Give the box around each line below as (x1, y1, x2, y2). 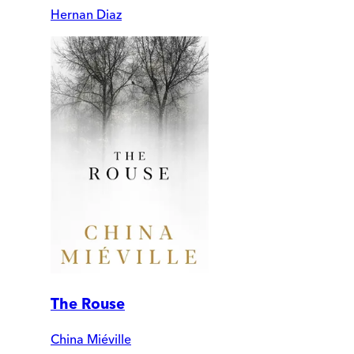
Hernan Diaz (51, 6, 122, 22)
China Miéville (51, 331, 131, 348)
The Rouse (51, 294, 125, 313)
